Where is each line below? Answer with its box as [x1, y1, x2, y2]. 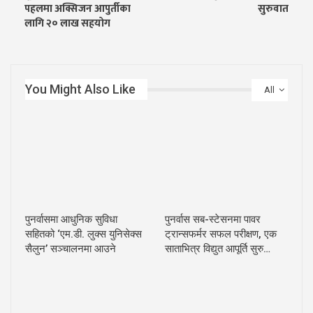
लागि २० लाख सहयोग [24, 15, 110, 33]
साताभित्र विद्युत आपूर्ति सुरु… [165, 242, 270, 256]
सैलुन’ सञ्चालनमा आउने [25, 242, 116, 256]
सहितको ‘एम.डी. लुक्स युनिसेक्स [25, 228, 142, 241]
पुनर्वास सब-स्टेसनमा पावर [165, 213, 261, 226]
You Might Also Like [25, 82, 136, 97]
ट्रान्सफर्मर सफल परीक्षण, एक [165, 228, 277, 241]
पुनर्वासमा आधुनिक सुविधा [25, 213, 117, 226]
